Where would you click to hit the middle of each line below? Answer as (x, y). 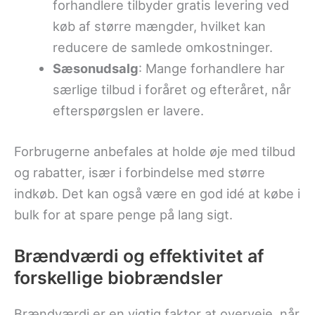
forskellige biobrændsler (118, 277)
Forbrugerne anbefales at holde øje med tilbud (155, 151)
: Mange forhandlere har (211, 69)
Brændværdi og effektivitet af (139, 256)
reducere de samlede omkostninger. (162, 47)
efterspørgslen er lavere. (128, 111)
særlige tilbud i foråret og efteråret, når (172, 90)
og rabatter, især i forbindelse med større (140, 172)
